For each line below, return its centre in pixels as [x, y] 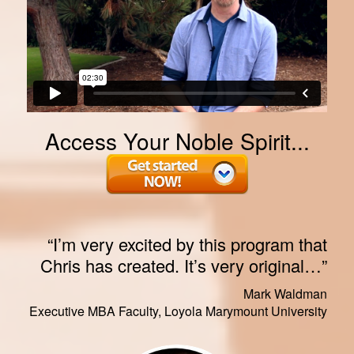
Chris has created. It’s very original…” [184, 265]
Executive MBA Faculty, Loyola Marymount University [178, 311]
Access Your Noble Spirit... [177, 140]
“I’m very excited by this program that [187, 243]
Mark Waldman [285, 293]
